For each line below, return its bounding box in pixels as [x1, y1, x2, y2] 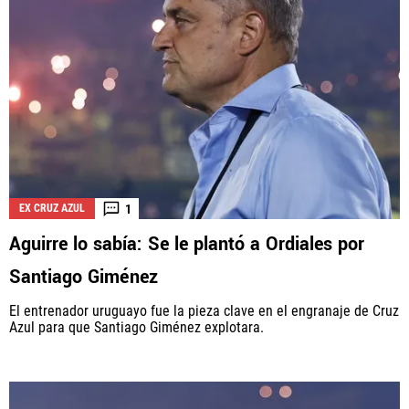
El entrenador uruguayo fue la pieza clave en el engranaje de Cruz [9, 302, 399, 320]
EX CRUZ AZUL [19, 202, 85, 215]
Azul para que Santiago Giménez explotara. [9, 319, 264, 337]
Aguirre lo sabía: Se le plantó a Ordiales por [9, 231, 364, 258]
